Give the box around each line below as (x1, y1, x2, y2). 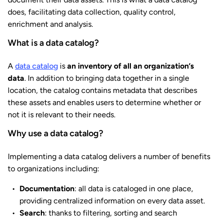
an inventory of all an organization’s (67, 61, 194, 71)
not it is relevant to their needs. (8, 110, 115, 120)
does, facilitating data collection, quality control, (8, 7, 176, 17)
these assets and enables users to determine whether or (8, 98, 201, 108)
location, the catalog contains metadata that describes (8, 86, 197, 95)
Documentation (19, 184, 74, 194)
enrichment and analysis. (8, 19, 93, 29)
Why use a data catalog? (8, 128, 103, 139)
